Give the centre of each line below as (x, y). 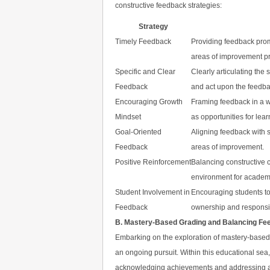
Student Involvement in (152, 192)
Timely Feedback (143, 42)
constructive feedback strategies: (168, 5)
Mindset (128, 117)
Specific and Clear (145, 72)
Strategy (153, 27)
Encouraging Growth (149, 102)
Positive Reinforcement (153, 162)
